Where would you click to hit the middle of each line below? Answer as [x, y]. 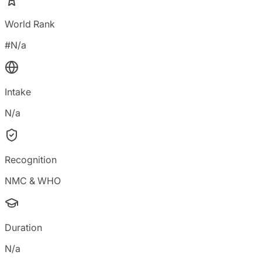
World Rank [30, 24]
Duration [23, 227]
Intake [18, 92]
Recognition [31, 160]
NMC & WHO [33, 181]
